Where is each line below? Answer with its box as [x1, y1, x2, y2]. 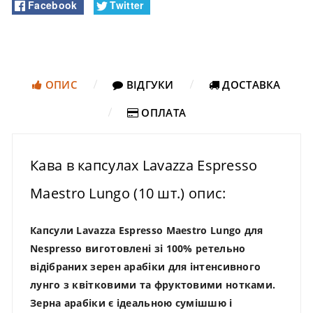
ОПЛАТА [138, 105, 187, 119]
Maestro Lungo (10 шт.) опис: [30, 183, 226, 203]
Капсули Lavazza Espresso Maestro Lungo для [30, 223, 263, 237]
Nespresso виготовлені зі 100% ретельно [30, 241, 246, 255]
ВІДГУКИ [123, 77, 174, 92]
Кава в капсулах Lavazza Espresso [30, 155, 258, 175]
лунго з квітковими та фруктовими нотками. [30, 277, 276, 291]
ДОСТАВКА [219, 77, 281, 92]
